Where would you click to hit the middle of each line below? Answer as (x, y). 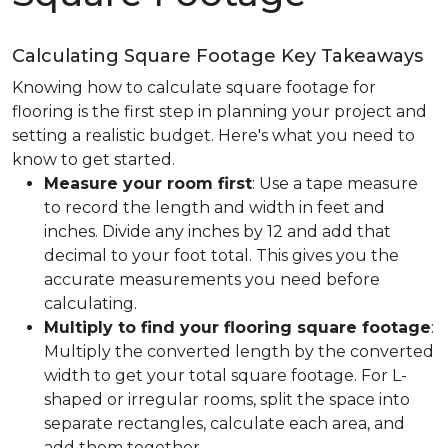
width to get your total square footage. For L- (225, 375)
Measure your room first (148, 183)
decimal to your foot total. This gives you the (221, 255)
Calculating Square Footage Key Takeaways (217, 56)
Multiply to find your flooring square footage (237, 327)
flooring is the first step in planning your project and (219, 111)
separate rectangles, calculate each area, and (224, 423)
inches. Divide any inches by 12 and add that (217, 231)
